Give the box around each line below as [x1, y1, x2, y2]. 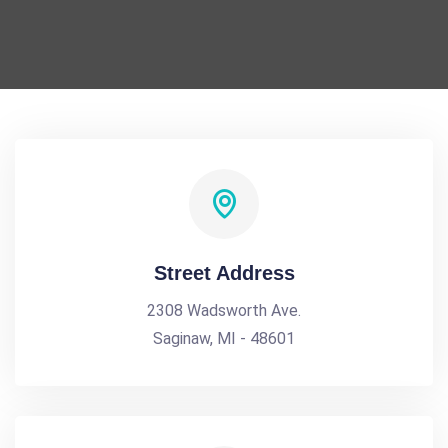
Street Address [153, 262, 295, 284]
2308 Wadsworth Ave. [147, 301, 301, 320]
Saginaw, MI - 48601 [153, 329, 295, 348]
